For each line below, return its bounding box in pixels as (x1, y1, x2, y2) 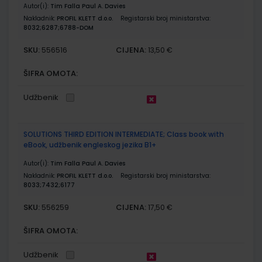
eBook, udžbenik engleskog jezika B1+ (23, 139, 156, 150)
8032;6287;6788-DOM (23, 23, 94, 32)
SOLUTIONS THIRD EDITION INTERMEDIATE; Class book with (23, 129, 224, 139)
